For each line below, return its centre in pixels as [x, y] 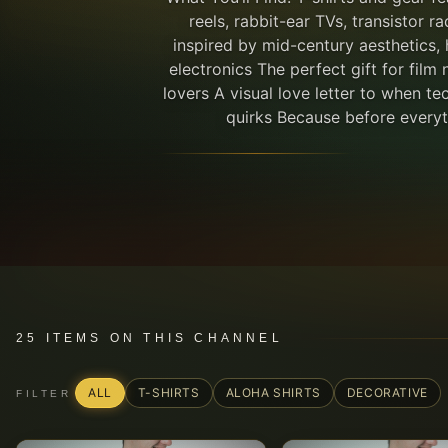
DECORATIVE [387, 392]
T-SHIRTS [168, 392]
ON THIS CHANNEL [196, 338]
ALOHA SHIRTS [273, 392]
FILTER [43, 393]
